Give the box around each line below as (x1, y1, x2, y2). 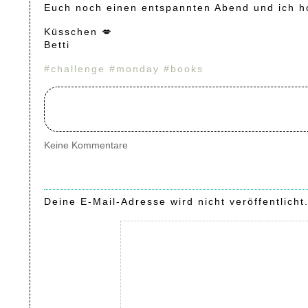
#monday (109, 63, 159, 74)
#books (164, 63, 203, 74)
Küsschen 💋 (44, 26, 113, 37)
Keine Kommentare (44, 140, 128, 151)
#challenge (44, 63, 105, 74)
